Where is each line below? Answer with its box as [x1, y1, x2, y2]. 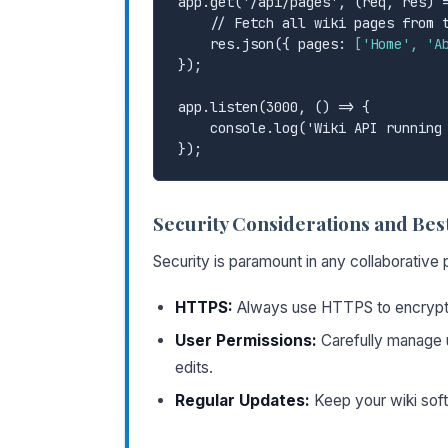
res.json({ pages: [210, 34, 354, 53]
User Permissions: [175, 330, 317, 350]
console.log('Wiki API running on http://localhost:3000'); [178, 118, 210, 137]
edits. [175, 357, 213, 377]
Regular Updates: [175, 390, 310, 410]
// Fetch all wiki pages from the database [178, 13, 210, 32]
